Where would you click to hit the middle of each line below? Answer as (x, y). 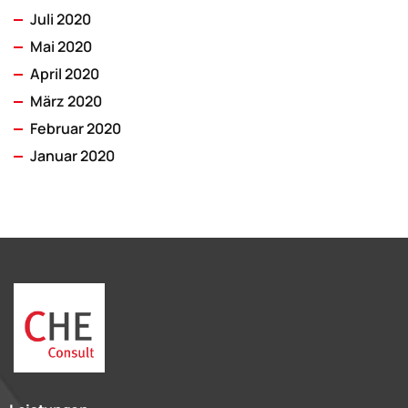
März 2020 (66, 101)
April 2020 (65, 74)
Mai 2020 (61, 46)
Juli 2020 (61, 19)
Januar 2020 (72, 156)
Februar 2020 (76, 128)
